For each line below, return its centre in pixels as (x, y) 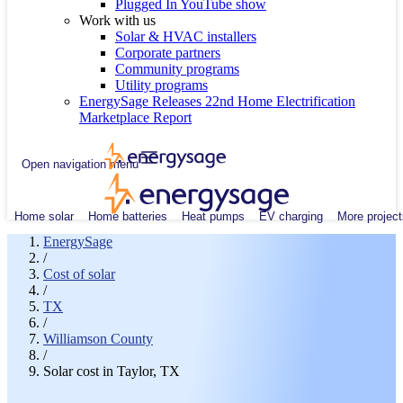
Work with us (117, 20)
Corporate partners (168, 53)
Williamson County (98, 339)
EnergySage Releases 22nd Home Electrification (217, 101)
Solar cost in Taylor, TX (112, 371)
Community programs (177, 69)
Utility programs (161, 85)
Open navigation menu (80, 164)
